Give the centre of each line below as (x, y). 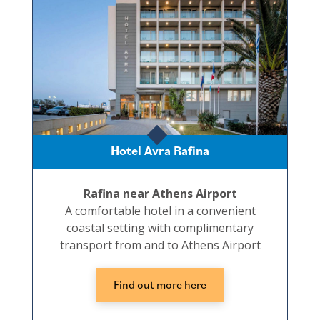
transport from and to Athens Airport (160, 245)
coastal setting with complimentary (160, 228)
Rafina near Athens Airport (160, 194)
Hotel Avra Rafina (160, 151)
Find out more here (160, 285)
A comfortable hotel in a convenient (160, 211)
